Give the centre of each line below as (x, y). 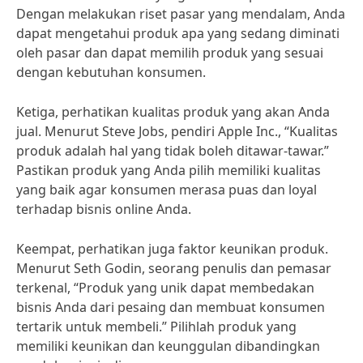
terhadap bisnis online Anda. (104, 209)
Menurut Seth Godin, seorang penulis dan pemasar (174, 268)
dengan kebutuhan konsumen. (111, 72)
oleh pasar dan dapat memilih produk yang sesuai (170, 53)
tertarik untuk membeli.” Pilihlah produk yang (156, 327)
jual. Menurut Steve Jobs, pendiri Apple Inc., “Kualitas (177, 131)
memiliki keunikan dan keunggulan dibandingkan (168, 346)
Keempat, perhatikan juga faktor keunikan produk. (172, 249)
